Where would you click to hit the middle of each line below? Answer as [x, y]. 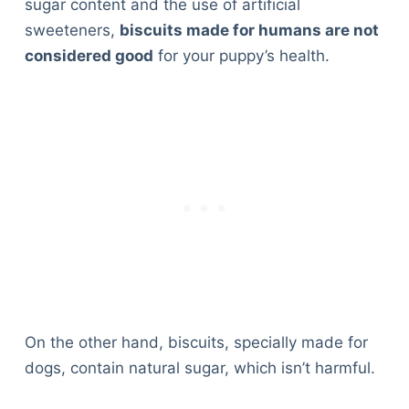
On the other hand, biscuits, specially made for [196, 342]
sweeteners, [72, 31]
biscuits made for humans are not [249, 31]
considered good [89, 56]
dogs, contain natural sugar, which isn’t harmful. [199, 367]
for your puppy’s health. [241, 56]
